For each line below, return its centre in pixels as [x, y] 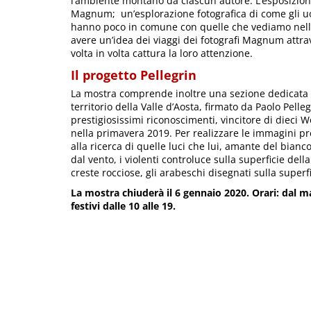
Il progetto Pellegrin [134, 75]
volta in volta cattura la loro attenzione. [162, 53]
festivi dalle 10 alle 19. [123, 205]
